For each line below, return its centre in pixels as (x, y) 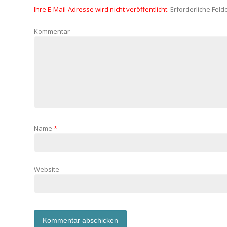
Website (47, 169)
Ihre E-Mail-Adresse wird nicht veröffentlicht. (102, 9)
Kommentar (52, 31)
